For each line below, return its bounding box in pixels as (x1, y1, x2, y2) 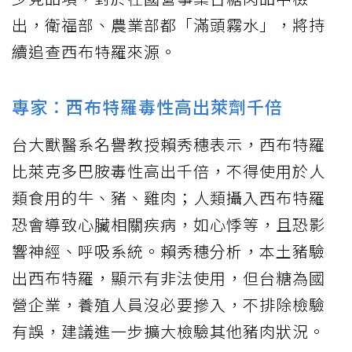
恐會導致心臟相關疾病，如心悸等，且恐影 (12, 212, 325, 236)
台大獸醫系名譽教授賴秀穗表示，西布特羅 (12, 132, 325, 156)
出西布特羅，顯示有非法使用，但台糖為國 (12, 266, 325, 289)
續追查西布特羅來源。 (12, 39, 177, 63)
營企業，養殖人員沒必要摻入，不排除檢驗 (12, 292, 325, 316)
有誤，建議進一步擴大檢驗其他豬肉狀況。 (12, 319, 325, 343)
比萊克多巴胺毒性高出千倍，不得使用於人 (12, 159, 325, 182)
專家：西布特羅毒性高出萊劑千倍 (12, 93, 283, 119)
